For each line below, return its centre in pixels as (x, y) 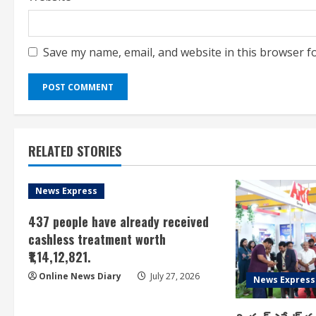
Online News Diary (80, 276)
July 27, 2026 (174, 276)
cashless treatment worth (97, 239)
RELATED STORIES (75, 151)
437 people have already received (119, 221)
